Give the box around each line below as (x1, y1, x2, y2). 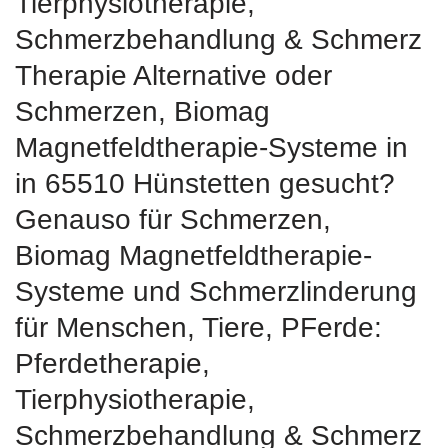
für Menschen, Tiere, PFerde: (15, 312, 382, 344)
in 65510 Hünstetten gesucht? (15, 168, 395, 200)
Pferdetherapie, (15, 348, 210, 380)
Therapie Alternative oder (15, 60, 332, 92)
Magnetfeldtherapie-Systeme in (15, 132, 408, 164)
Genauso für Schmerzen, (15, 204, 331, 236)
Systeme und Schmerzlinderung (15, 276, 417, 308)
